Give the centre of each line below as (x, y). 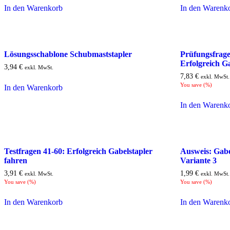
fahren (16, 160)
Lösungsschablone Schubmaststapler (68, 54)
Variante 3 (199, 160)
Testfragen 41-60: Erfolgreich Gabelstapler (78, 151)
